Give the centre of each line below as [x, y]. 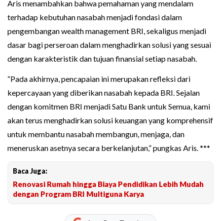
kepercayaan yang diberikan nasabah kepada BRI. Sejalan [104, 93]
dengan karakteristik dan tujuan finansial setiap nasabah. [102, 59]
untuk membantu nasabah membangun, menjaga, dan [96, 134]
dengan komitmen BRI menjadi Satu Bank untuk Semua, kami [109, 107]
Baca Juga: [30, 171]
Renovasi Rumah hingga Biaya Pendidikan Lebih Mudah [108, 184]
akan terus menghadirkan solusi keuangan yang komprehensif [110, 120]
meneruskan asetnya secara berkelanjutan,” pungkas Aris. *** [109, 148]
